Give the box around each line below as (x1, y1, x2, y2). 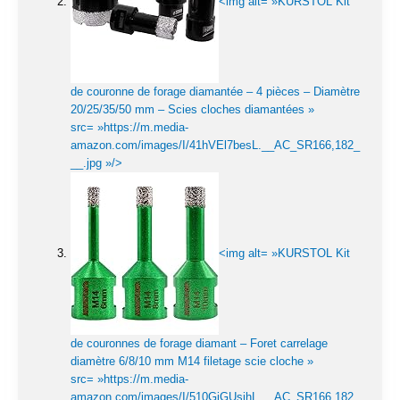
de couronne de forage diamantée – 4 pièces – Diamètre (71, 85, 360, 99)
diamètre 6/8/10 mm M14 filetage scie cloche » (71, 354, 313, 369)
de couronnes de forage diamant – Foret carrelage (71, 337, 328, 351)
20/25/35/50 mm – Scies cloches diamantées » (71, 103, 314, 117)
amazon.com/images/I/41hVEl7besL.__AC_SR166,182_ (71, 138, 360, 153)
